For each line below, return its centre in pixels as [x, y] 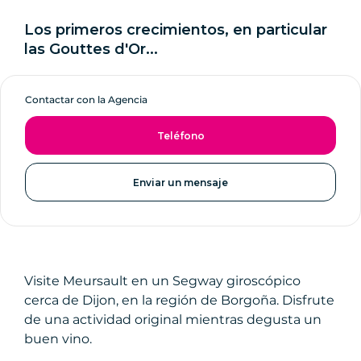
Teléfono [180, 135]
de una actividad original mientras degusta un [173, 319]
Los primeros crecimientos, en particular [176, 29]
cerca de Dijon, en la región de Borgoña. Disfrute [179, 300]
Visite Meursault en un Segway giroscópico [162, 280]
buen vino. [58, 338]
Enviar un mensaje [180, 182]
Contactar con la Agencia [86, 99]
